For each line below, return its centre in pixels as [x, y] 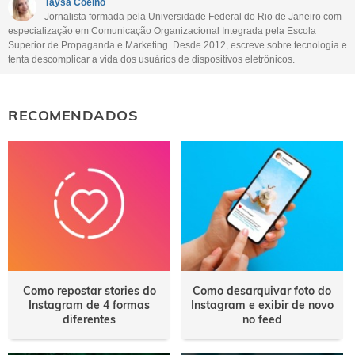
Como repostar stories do [89, 291]
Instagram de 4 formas [90, 305]
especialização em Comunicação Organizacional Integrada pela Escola [162, 31]
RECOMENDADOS [73, 115]
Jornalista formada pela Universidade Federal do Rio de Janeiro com [193, 17]
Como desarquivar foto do [262, 291]
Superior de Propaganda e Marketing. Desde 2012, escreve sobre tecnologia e [177, 45]
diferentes [90, 320]
